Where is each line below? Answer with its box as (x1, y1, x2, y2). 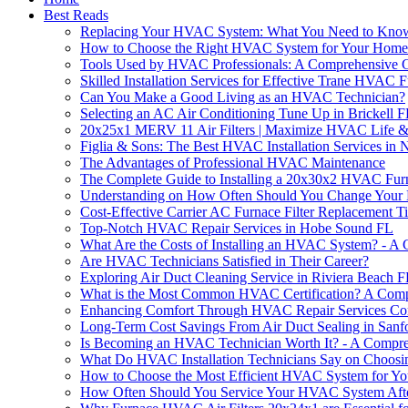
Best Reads (44, 7, 108, 24)
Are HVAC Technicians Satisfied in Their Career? (80, 253, 369, 270)
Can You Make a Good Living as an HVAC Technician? (80, 89, 405, 106)
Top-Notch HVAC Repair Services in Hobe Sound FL (80, 220, 393, 237)
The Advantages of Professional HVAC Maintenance (80, 155, 385, 171)
